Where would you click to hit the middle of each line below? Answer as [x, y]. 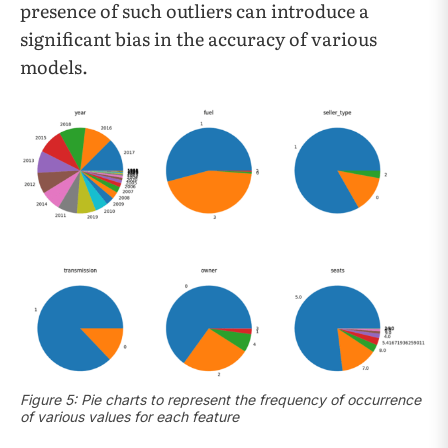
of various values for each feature [129, 416]
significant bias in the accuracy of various [198, 38]
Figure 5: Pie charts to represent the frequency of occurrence [220, 399]
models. [54, 66]
